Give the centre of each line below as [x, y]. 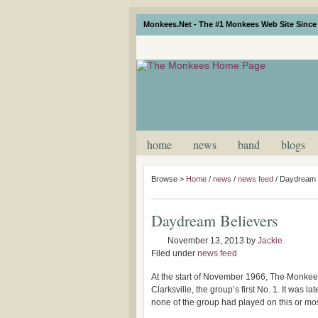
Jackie [270, 241]
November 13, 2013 [206, 241]
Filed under [174, 253]
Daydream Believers [215, 220]
